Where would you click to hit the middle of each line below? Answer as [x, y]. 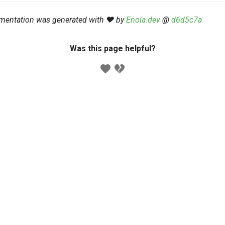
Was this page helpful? [113, 48]
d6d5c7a [187, 20]
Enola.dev [143, 20]
